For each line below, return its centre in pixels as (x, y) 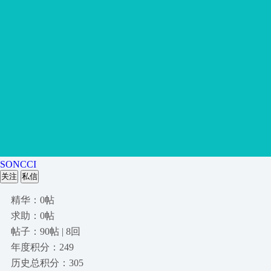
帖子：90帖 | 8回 (46, 231)
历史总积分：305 (47, 263)
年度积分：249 (42, 247)
